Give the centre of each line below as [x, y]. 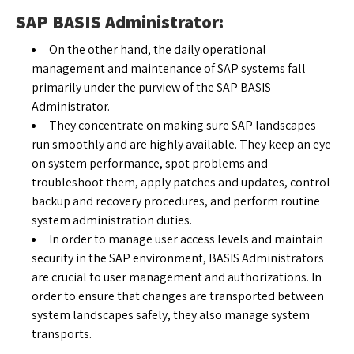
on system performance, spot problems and [150, 163]
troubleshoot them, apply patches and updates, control [181, 182]
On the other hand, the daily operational [158, 49]
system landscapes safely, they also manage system [171, 314]
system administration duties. [112, 220]
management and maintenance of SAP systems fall [169, 68]
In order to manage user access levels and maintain [186, 239]
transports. [62, 333]
